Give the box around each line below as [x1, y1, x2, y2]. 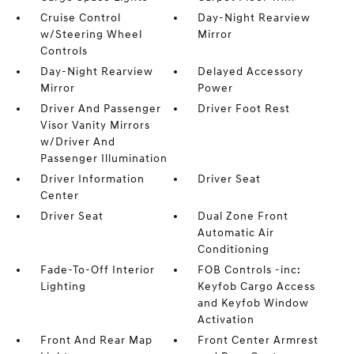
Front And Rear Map [40, 333, 153, 347]
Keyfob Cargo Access [198, 280, 316, 293]
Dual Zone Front [198, 209, 289, 223]
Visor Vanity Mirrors [40, 119, 150, 132]
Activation [198, 313, 255, 326]
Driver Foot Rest [198, 102, 291, 115]
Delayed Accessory [198, 65, 304, 78]
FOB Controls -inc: [198, 263, 302, 277]
